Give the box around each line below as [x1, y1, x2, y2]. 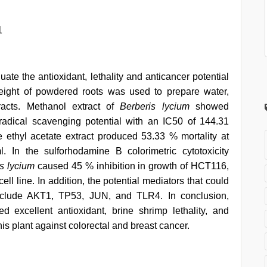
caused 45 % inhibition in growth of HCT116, [35, 161, 229, 171]
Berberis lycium [120, 101, 190, 111]
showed [189, 101, 229, 111]
